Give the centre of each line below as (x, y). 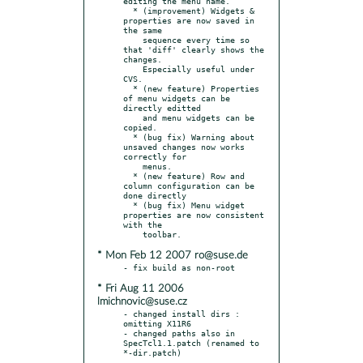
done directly (155, 195)
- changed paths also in (179, 333)
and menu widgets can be (133, 117)
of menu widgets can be (177, 98)
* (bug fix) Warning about (128, 137)
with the (143, 224)
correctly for (155, 156)
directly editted (162, 107)
